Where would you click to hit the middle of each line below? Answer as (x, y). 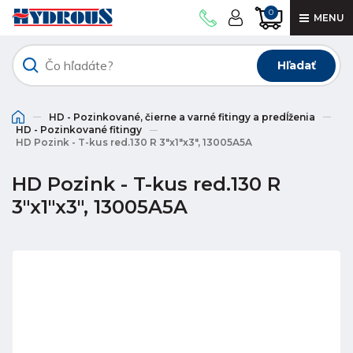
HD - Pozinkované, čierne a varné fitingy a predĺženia (182, 117)
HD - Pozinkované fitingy (79, 130)
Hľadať (296, 65)
